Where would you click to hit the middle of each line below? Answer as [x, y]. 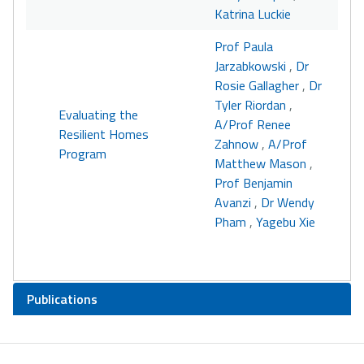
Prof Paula [244, 46]
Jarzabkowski [250, 66]
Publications [62, 299]
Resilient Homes [104, 134]
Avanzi [233, 202]
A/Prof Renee [253, 124]
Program [82, 154]
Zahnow [236, 144]
